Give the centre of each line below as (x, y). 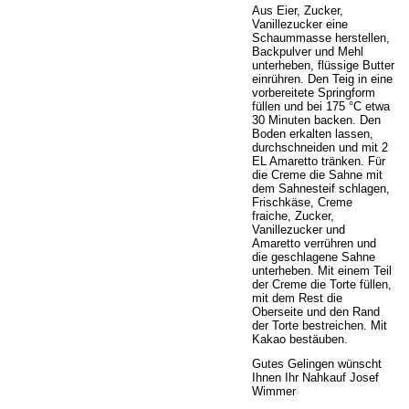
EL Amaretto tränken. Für (319, 161)
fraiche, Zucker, (293, 215)
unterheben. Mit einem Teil (322, 270)
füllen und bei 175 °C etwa (321, 106)
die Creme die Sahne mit (317, 174)
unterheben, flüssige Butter (323, 65)
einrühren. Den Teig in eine (322, 79)
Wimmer (274, 392)
